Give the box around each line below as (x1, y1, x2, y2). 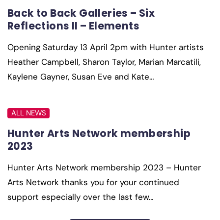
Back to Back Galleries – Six (7, 6, 155, 21)
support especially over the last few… (7, 192, 154, 203)
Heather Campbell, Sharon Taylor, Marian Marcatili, (7, 56, 201, 68)
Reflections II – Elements (7, 19, 139, 33)
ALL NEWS (11, 108, 46, 118)
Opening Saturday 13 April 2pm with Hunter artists (7, 42, 204, 53)
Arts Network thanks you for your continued (7, 177, 179, 188)
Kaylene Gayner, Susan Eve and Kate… (7, 71, 154, 82)
